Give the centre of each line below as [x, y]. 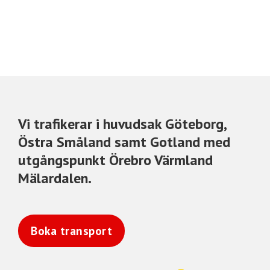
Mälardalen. [55, 178]
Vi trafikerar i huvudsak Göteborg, [122, 124]
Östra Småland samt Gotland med [124, 142]
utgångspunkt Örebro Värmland [115, 160]
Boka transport [71, 231]
